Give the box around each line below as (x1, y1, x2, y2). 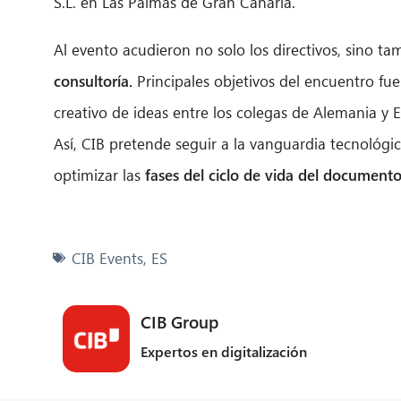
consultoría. (54, 70, 132, 91)
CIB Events (72, 247, 143, 269)
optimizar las (54, 164, 145, 185)
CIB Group (140, 310, 218, 333)
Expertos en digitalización (140, 341, 307, 361)
